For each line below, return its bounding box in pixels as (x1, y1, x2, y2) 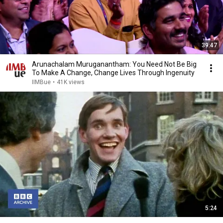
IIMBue (32, 79, 51, 86)
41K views (57, 79, 85, 86)
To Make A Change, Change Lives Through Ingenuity (32, 69, 195, 77)
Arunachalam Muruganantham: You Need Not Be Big (32, 60, 197, 68)
